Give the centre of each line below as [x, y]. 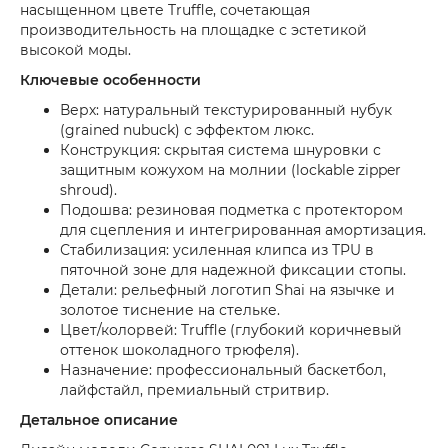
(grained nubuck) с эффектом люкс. [187, 129]
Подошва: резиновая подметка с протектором [231, 209]
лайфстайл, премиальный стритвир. [194, 389]
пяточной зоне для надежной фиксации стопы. [233, 269]
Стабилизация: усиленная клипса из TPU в [217, 249]
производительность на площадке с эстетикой [193, 29]
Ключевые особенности [110, 79]
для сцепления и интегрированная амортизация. [243, 229]
